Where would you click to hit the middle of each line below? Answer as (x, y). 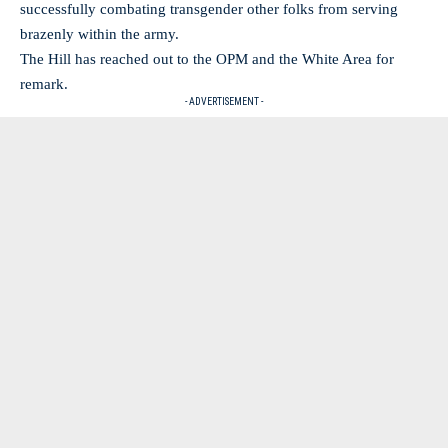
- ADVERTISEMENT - (224, 101)
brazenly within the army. (101, 34)
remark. (44, 84)
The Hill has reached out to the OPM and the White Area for (207, 59)
